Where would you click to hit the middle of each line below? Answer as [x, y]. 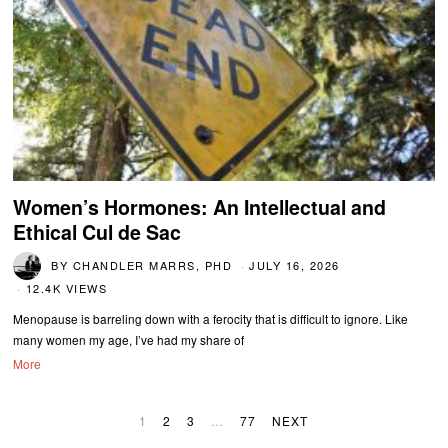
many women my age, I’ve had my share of [129, 340]
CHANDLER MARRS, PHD [152, 265]
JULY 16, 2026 [294, 265]
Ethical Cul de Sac [97, 232]
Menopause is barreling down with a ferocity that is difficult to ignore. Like [211, 319]
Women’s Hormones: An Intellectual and [200, 207]
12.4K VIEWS [66, 288]
